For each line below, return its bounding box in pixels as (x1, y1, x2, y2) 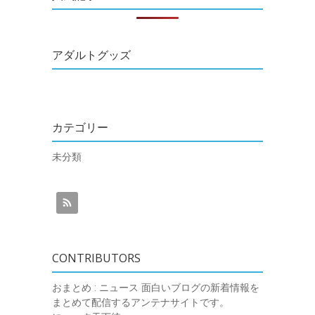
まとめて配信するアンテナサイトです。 (52, 295, 229, 309)
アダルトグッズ (52, 46, 131, 63)
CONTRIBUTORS (52, 250, 141, 266)
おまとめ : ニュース (52, 280, 139, 294)
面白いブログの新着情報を (139, 280, 259, 294)
